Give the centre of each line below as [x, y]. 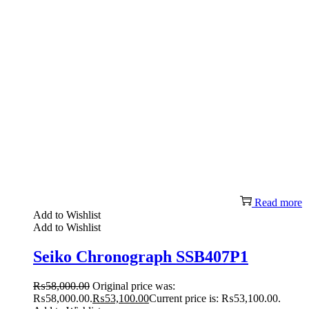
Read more [278, 203]
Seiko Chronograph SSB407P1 [141, 257]
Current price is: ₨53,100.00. [215, 299]
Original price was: [134, 286]
